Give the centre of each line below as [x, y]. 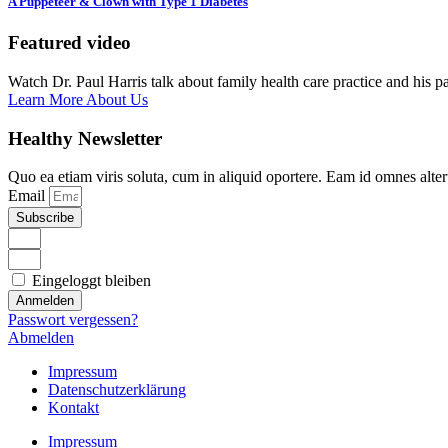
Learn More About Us [78, 99]
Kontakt [73, 408]
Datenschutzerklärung [117, 390]
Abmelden [41, 338]
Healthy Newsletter [85, 138]
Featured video [69, 43]
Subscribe [45, 218]
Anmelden [45, 301]
